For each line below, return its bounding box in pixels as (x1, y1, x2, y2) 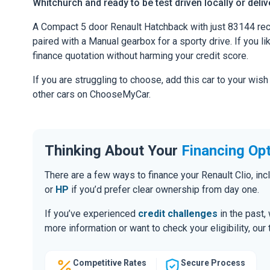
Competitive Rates (73, 257, 146, 268)
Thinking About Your (45, 142, 181, 159)
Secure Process (181, 257, 245, 268)
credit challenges (138, 207, 218, 219)
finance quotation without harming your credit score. (33, 50, 248, 62)
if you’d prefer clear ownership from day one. (69, 183, 259, 195)
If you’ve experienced (45, 207, 138, 219)
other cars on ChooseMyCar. (33, 89, 151, 101)
